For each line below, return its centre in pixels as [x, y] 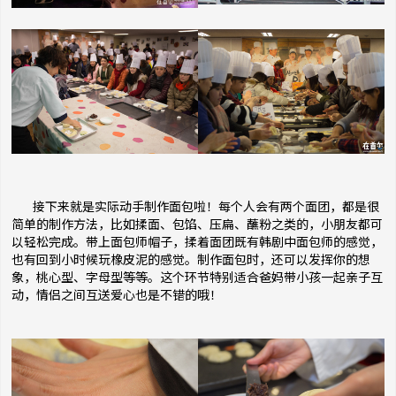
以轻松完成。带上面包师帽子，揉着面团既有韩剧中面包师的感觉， [197, 242]
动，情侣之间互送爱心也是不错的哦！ [117, 295]
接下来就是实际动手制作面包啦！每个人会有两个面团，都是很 [195, 207]
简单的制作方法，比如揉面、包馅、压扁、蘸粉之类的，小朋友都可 [197, 225]
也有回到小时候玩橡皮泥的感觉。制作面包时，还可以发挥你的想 [191, 260]
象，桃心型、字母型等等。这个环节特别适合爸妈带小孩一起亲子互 [197, 278]
